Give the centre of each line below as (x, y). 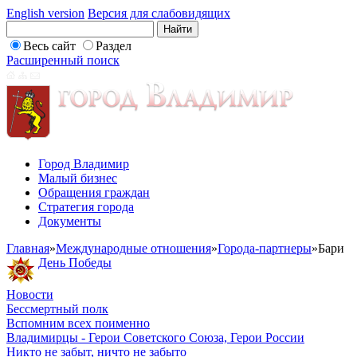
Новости (30, 294)
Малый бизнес (78, 178)
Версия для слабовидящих (159, 13)
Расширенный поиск (63, 60)
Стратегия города (86, 207)
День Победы (75, 263)
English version (45, 13)
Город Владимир (84, 164)
